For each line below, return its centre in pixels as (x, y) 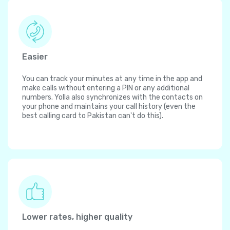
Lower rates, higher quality (77, 217)
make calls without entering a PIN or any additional (106, 88)
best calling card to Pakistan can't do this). (93, 116)
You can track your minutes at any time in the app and (112, 79)
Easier (35, 57)
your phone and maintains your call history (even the (109, 107)
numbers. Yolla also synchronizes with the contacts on (112, 98)
